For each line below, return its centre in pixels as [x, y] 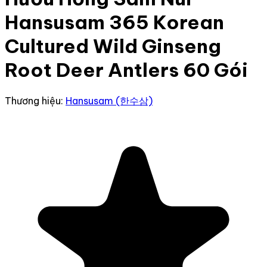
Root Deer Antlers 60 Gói [126, 70]
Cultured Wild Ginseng [113, 46]
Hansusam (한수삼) [109, 100]
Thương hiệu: [35, 100]
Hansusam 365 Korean [114, 22]
